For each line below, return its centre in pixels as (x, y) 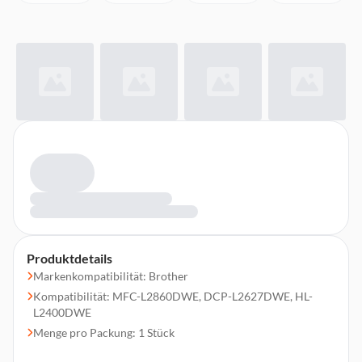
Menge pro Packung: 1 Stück (104, 333)
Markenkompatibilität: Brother (111, 276)
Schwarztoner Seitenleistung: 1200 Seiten (137, 353)
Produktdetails (69, 258)
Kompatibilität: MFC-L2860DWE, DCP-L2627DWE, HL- (173, 296)
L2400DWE (62, 312)
